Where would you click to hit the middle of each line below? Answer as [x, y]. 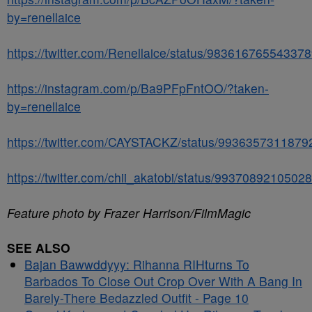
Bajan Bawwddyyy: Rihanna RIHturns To [137, 264]
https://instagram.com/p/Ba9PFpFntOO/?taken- [138, 88]
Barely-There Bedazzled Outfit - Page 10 [136, 298]
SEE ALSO [39, 248]
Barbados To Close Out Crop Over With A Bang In [163, 281]
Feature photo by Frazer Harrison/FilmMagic [129, 213]
